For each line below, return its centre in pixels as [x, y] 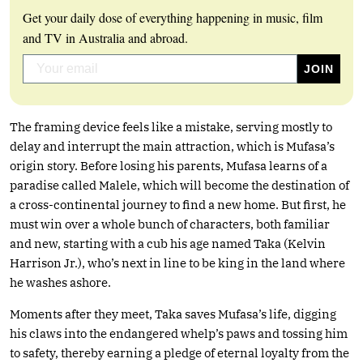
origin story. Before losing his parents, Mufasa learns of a [169, 165]
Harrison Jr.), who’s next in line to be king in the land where [177, 263]
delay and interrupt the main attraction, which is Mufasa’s [172, 146]
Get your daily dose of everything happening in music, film [173, 17]
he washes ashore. [60, 282]
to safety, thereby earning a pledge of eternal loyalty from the [179, 352]
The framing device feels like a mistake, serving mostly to [171, 126]
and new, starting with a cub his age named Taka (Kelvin [168, 243]
